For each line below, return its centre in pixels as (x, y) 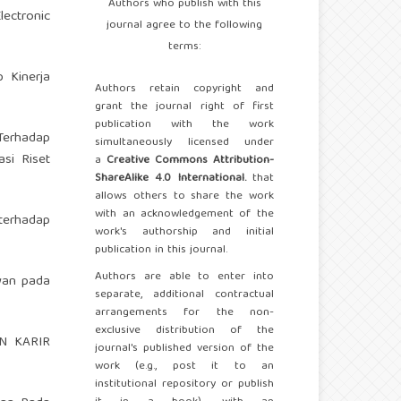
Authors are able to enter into (184, 277)
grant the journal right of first (184, 107)
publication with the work (184, 125)
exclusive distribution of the (184, 331)
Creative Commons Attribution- (188, 161)
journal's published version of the (184, 349)
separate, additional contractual (184, 295)
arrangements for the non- (184, 313)
